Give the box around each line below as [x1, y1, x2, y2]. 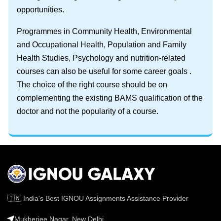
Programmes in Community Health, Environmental [17, 27, 192, 36]
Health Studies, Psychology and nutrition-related [17, 53, 185, 62]
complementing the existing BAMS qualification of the [17, 93, 203, 102]
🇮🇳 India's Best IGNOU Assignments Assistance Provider [7, 194, 188, 203]
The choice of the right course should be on [17, 80, 167, 89]
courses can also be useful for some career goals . [17, 67, 191, 75]
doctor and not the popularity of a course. [17, 107, 158, 115]
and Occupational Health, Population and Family [17, 40, 186, 49]
